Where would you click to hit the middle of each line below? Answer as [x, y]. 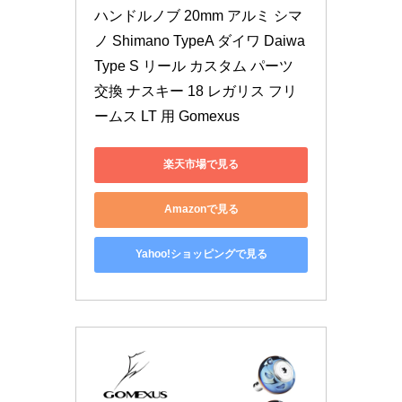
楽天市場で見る [201, 165]
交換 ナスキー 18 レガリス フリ [196, 91]
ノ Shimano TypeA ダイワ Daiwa [200, 40]
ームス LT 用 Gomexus [167, 116]
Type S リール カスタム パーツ [194, 66]
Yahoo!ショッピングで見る [201, 254]
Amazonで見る [201, 210]
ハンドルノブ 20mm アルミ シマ [198, 15]
